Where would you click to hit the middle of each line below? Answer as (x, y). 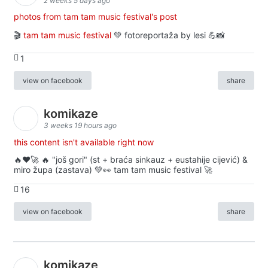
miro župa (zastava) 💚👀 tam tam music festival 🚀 (113, 170)
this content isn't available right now (84, 142)
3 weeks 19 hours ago (80, 126)
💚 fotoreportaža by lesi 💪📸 (168, 35)
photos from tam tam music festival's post (95, 16)
